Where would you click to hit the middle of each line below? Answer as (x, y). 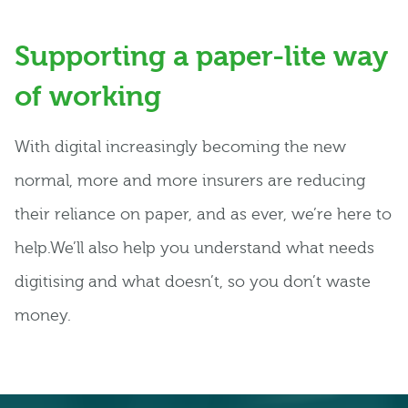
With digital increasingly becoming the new (180, 147)
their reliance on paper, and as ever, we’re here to (203, 214)
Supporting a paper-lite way (201, 56)
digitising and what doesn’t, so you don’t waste (193, 281)
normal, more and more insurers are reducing (190, 180)
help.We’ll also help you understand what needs (194, 248)
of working (88, 96)
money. (43, 315)
